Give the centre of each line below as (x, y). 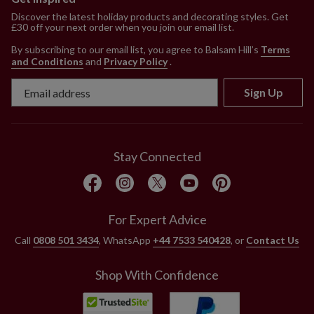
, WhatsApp (126, 240)
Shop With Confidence (157, 275)
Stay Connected (157, 157)
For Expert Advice (157, 220)
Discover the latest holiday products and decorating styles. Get (150, 17)
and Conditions (47, 62)
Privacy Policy (136, 62)
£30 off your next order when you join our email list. (123, 27)
